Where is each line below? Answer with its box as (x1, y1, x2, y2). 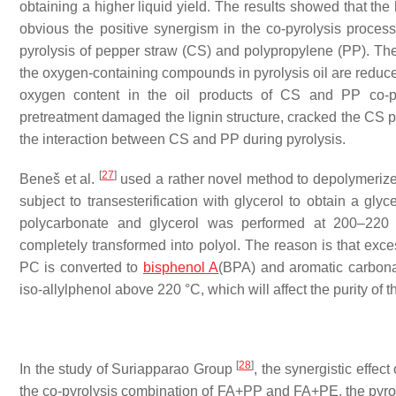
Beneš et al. (19, 171, 99, 187)
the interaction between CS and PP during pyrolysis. (19, 132, 346, 147)
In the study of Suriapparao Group (19, 362, 237, 377)
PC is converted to (19, 260, 143, 275)
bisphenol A (142, 260, 219, 275)
